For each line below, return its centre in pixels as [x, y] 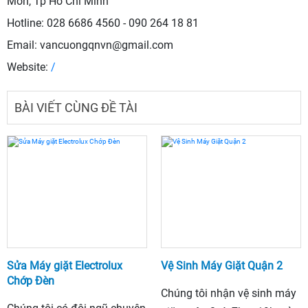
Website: [27, 67]
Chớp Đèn [31, 280]
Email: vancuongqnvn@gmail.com [90, 45]
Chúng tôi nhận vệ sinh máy [229, 293]
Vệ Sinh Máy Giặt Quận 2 [222, 265]
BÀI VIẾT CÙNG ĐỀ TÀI [76, 108]
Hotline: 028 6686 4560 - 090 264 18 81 [103, 23]
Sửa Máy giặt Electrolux [65, 265]
